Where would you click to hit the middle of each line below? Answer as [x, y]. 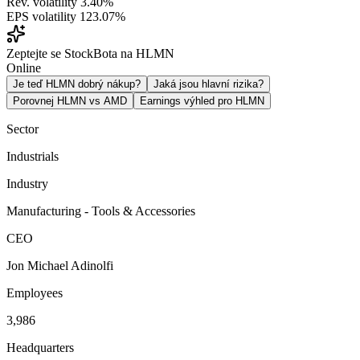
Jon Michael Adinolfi [60, 265]
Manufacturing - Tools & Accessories [101, 211]
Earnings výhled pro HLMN [202, 100]
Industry [27, 183]
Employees [35, 292]
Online [24, 67]
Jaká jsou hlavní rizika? [209, 84]
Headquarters [40, 347]
